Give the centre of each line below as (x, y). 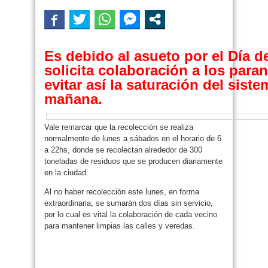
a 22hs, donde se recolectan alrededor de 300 (123, 150)
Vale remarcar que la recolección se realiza (119, 127)
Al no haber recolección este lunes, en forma (122, 192)
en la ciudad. (66, 173)
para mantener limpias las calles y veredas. (120, 226)
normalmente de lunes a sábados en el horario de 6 (133, 138)
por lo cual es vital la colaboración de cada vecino (131, 214)
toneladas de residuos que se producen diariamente (133, 161)
